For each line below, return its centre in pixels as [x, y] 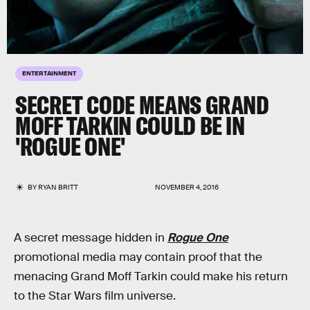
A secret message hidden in [91, 238]
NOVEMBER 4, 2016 [187, 187]
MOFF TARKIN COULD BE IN [130, 126]
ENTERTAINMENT [49, 73]
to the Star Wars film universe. [95, 296]
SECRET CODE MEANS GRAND [142, 105]
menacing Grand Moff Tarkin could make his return [151, 276]
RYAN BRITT [58, 187]
